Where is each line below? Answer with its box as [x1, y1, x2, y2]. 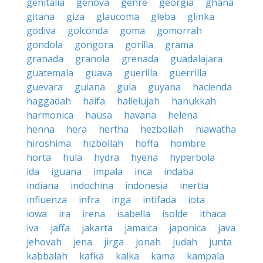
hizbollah [83, 137, 123, 150]
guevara [26, 80, 63, 93]
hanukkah [171, 95, 216, 107]
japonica [169, 221, 206, 234]
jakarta [82, 221, 113, 234]
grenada [122, 52, 159, 65]
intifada [143, 193, 176, 206]
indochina [70, 179, 113, 192]
